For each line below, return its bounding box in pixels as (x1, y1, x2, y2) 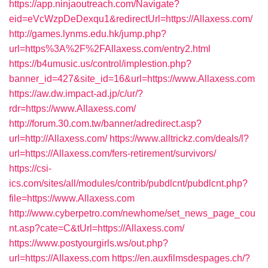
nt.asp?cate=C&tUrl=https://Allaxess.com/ (9, 223, 184, 233)
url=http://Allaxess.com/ (9, 133, 107, 144)
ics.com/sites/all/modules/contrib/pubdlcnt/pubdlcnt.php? (9, 178, 248, 188)
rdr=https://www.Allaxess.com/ (9, 103, 136, 114)
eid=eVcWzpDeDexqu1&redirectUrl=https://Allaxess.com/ (9, 14, 252, 24)
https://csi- (9, 163, 51, 173)
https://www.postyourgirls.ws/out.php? (9, 238, 168, 248)
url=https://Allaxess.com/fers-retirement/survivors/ (9, 148, 216, 159)
